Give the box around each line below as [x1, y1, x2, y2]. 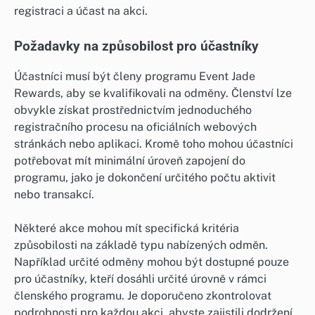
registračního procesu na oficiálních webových [14, 120, 257, 134]
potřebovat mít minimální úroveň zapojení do [14, 153, 245, 167]
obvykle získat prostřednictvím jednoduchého [14, 103, 252, 117]
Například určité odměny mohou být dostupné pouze [14, 255, 289, 269]
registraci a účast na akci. [14, 4, 148, 18]
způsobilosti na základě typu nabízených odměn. [14, 238, 268, 252]
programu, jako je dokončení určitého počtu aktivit [14, 170, 276, 184]
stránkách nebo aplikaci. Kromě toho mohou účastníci [14, 136, 293, 150]
